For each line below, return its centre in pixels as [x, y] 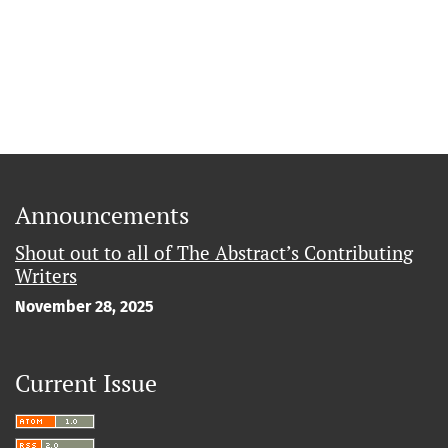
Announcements [102, 214]
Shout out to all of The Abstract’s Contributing [214, 252]
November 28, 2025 [84, 306]
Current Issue [86, 382]
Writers [46, 275]
